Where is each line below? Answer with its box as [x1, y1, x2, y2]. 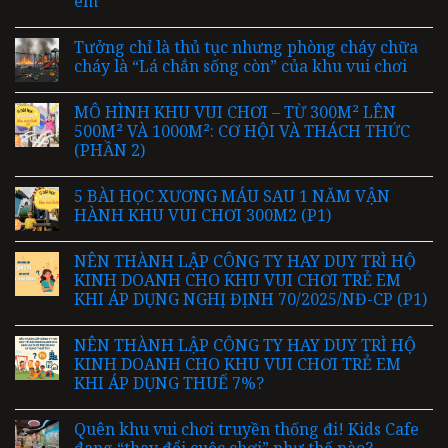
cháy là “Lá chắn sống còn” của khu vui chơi [74, 55, 407, 78]
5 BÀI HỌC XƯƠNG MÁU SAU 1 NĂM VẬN [74, 185, 390, 208]
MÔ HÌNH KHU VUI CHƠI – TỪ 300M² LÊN [74, 101, 396, 124]
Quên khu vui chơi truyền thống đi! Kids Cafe [74, 418, 419, 441]
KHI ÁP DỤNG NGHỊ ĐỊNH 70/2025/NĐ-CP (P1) [74, 288, 427, 311]
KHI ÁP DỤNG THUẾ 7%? [74, 372, 264, 395]
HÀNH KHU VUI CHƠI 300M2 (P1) [74, 204, 331, 227]
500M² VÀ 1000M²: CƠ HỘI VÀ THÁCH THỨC [74, 120, 410, 143]
